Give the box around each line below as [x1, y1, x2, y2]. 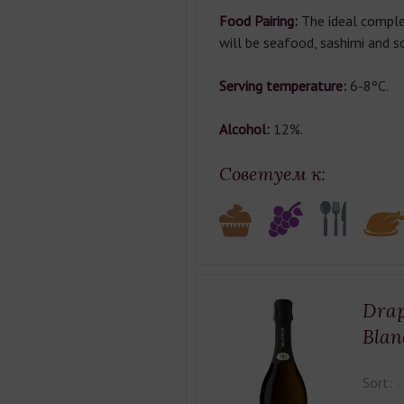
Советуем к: [218, 162, 326, 185]
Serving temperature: [218, 77, 350, 95]
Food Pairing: [218, 12, 298, 30]
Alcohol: [218, 120, 273, 138]
